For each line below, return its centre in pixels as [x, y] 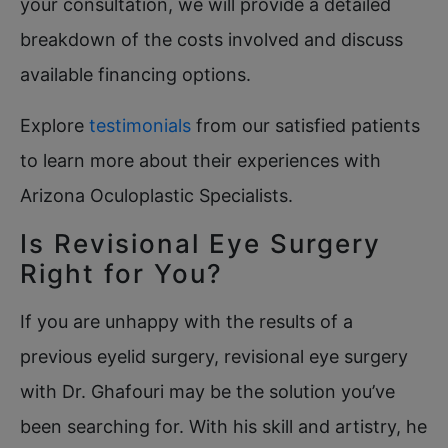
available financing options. [135, 74]
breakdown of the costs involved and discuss [211, 39]
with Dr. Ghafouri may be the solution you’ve [207, 391]
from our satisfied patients [305, 125]
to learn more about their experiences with [200, 160]
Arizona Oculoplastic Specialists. [156, 195]
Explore [54, 125]
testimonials [140, 125]
